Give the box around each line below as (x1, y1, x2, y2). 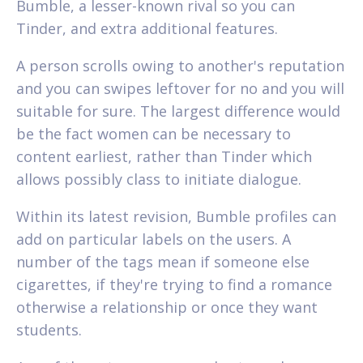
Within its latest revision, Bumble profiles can (16, 206, 336, 226)
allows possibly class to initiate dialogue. (16, 169, 301, 189)
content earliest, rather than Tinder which (16, 146, 312, 166)
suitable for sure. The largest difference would (16, 100, 340, 121)
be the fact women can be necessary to (16, 123, 291, 143)
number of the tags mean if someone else (16, 251, 310, 271)
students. (16, 319, 82, 340)
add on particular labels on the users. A (16, 228, 291, 249)
